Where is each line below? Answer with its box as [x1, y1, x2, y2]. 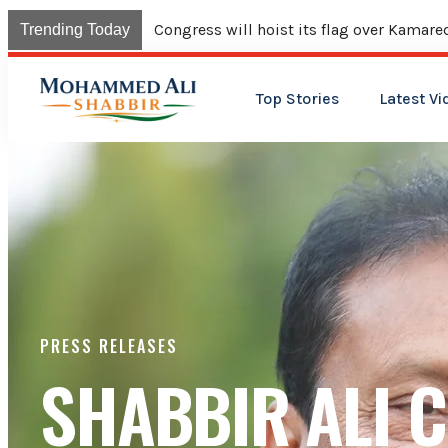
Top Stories [255, 89, 339, 109]
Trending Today [20, 21, 130, 38]
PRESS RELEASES [40, 333, 178, 358]
